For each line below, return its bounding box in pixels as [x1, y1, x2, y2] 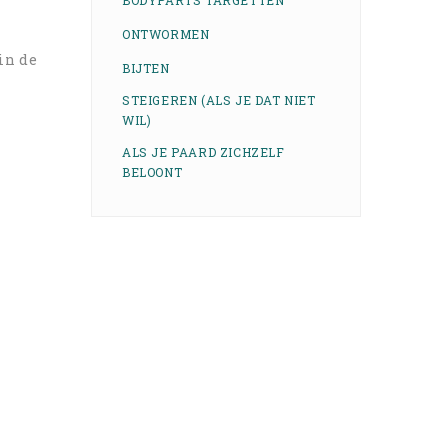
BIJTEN [122, 60, 170, 76]
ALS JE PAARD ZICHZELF [122, 144, 285, 160]
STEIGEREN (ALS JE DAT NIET [122, 92, 316, 108]
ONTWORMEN [122, 26, 210, 42]
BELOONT [122, 164, 183, 180]
